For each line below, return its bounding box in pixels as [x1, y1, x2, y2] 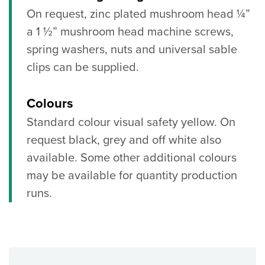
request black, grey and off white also [27, 133, 221, 148]
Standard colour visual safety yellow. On [27, 115, 235, 130]
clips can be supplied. [27, 60, 139, 75]
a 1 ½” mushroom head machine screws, [27, 25, 234, 40]
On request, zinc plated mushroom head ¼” [27, 7, 250, 22]
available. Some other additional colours [27, 151, 237, 166]
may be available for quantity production [27, 169, 237, 183]
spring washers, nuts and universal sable [27, 43, 237, 57]
